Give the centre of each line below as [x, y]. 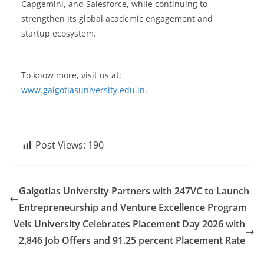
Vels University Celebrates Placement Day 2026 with [129, 224]
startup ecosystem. [59, 33]
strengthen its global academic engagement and [117, 19]
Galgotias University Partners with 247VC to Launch [134, 191]
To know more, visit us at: [71, 75]
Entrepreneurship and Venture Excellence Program [133, 207]
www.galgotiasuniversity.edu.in [83, 90]
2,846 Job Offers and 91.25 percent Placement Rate [132, 240]
